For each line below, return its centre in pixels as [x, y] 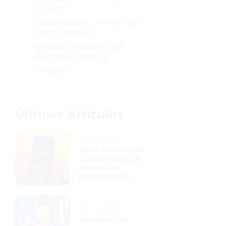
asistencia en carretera [71, 56]
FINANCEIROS [105, 177]
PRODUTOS [99, 168]
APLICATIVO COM [111, 150]
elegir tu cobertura [64, 32]
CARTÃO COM [103, 220]
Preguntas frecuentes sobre [79, 47]
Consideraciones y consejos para [88, 22]
